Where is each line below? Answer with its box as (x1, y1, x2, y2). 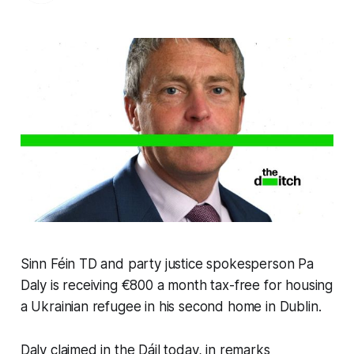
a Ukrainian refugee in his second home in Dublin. (20, 298, 326, 314)
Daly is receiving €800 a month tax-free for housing (20, 277, 333, 293)
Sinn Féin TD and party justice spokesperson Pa (20, 255, 314, 272)
